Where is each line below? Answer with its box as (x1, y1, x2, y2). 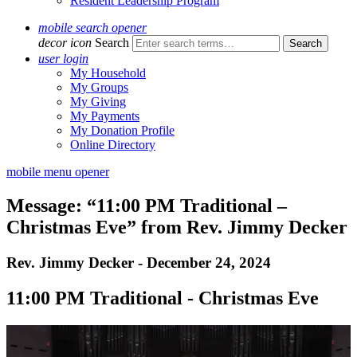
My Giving (70, 95, 126, 108)
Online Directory (70, 138, 155, 151)
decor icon (38, 36, 92, 49)
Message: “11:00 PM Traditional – (6, 194, 287, 216)
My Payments (70, 109, 139, 123)
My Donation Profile (70, 124, 175, 137)
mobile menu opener (6, 165, 109, 178)
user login (38, 52, 88, 65)
